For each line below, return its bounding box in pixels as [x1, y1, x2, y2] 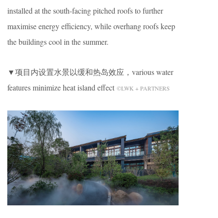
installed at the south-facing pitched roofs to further [7, 5, 163, 16]
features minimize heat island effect [7, 82, 117, 92]
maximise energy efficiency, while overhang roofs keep [7, 20, 175, 31]
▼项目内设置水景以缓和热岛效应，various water [7, 66, 173, 77]
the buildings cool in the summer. [7, 36, 109, 47]
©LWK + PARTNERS [117, 84, 170, 92]
